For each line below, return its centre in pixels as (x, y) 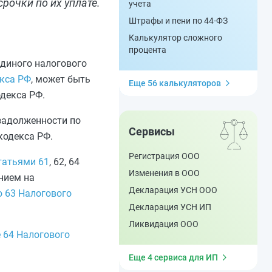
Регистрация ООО (164, 156)
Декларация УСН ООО (173, 190)
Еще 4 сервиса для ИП (173, 257)
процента (148, 50)
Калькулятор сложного (175, 38)
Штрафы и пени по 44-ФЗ (178, 21)
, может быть (61, 79)
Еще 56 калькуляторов (175, 83)
